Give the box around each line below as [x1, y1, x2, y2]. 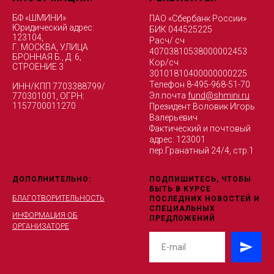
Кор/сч [149, 57, 179, 67]
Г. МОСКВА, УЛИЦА [12, 42, 88, 52]
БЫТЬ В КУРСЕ [149, 184, 211, 193]
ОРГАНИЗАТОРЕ [12, 221, 69, 231]
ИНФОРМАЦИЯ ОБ [12, 210, 78, 220]
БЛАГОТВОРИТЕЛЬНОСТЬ [12, 193, 105, 202]
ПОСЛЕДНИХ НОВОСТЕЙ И [149, 194, 260, 203]
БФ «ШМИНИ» [12, 12, 66, 23]
